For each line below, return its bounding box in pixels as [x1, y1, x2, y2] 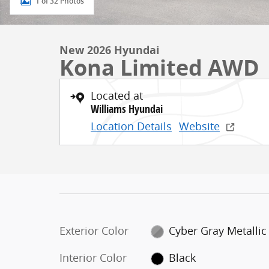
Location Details [91, 119, 172, 133]
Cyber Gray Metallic [169, 223, 267, 238]
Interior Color [59, 250, 127, 265]
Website [179, 119, 220, 133]
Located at [91, 88, 143, 103]
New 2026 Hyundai [59, 43, 160, 58]
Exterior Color [59, 223, 128, 238]
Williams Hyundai [91, 101, 163, 116]
